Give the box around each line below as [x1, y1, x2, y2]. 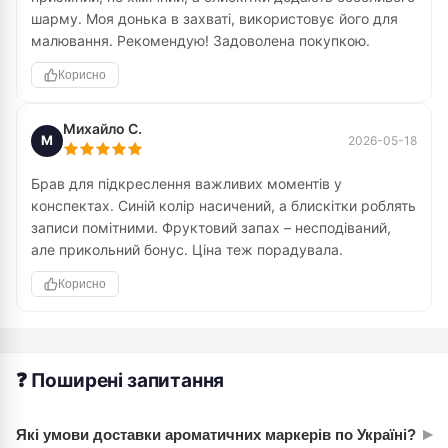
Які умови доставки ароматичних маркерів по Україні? [16, 425, 416, 443]
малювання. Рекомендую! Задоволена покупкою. [31, 32, 370, 49]
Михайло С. [63, 120, 142, 137]
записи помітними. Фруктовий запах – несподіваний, [31, 219, 391, 236]
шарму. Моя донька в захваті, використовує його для [31, 10, 398, 27]
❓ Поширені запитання [16, 369, 225, 392]
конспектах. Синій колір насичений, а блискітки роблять [31, 197, 416, 214]
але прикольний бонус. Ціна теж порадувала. [31, 241, 343, 258]
